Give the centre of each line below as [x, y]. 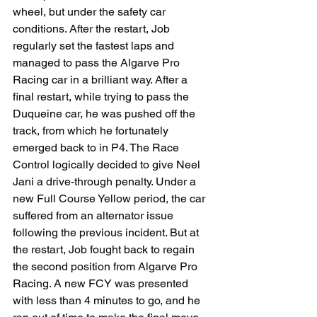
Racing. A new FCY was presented [102, 284]
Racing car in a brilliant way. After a [102, 80]
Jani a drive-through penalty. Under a [106, 182]
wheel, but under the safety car [91, 12]
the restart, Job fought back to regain [105, 250]
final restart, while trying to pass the [102, 97]
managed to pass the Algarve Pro [98, 63]
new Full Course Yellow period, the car [110, 199]
